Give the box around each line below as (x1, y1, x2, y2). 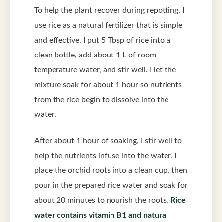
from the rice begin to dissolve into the (34, 96, 168, 104)
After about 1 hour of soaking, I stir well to (34, 136, 182, 145)
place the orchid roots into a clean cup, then (34, 166, 187, 174)
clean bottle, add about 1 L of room (34, 51, 156, 59)
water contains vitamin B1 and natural (34, 211, 168, 219)
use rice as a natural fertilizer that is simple (34, 21, 182, 30)
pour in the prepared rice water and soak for (34, 181, 188, 189)
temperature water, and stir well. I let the (34, 66, 176, 74)
